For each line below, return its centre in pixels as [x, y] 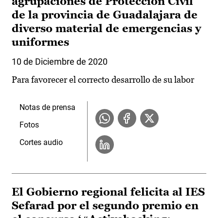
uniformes [40, 42]
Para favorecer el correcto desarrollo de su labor [103, 80]
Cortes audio [41, 143]
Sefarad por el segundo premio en [105, 206]
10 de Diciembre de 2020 [60, 62]
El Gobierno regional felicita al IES [108, 192]
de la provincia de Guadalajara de [105, 15]
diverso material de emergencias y [106, 29]
